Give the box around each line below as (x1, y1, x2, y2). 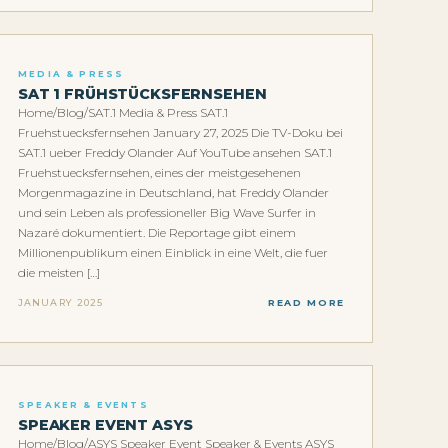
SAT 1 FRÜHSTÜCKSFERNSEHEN (18, 85, 267, 104)
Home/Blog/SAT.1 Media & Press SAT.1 (18, 105, 228, 121)
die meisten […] (18, 265, 100, 281)
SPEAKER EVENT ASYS (18, 416, 193, 435)
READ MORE (267, 296, 345, 308)
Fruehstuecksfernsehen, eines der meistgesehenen (18, 165, 301, 181)
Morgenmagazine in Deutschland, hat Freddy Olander (18, 185, 329, 201)
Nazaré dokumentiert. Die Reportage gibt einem (18, 225, 296, 241)
